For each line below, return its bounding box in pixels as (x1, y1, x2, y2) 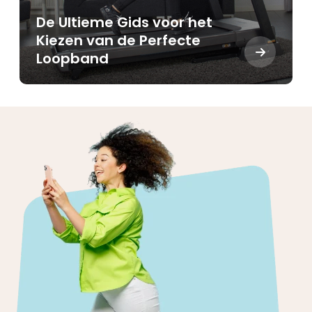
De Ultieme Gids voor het (36, 13, 212, 32)
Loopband (36, 49, 109, 68)
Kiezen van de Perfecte (36, 31, 201, 50)
